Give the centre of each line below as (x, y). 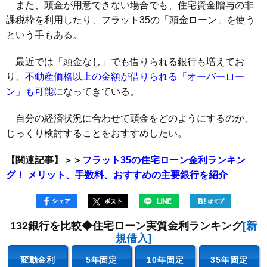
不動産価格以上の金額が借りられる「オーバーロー (135, 76)
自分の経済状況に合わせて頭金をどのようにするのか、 (130, 118)
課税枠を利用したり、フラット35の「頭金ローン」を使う (131, 20)
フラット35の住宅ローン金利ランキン (164, 160)
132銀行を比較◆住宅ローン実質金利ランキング (126, 226)
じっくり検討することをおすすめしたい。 (97, 133)
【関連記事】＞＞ (44, 160)
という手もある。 (44, 35)
